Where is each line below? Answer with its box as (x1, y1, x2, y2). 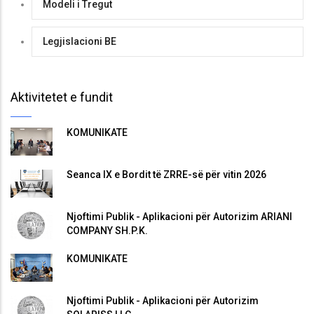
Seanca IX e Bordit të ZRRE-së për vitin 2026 (67, 168, 266, 180)
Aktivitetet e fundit (11, 89, 113, 104)
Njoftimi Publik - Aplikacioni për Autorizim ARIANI (67, 211, 292, 223)
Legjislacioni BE (43, 35, 116, 47)
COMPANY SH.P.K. (67, 225, 148, 237)
